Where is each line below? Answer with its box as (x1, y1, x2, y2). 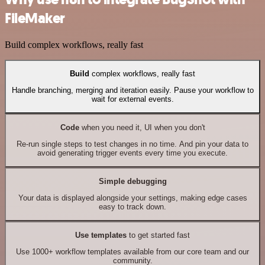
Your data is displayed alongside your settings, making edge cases (18, 193, 247, 203)
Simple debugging (98, 176, 167, 186)
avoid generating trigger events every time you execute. (37, 148, 228, 158)
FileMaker (5, 8, 65, 28)
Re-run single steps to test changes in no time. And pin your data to (17, 140, 248, 149)
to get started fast (127, 230, 190, 240)
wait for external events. (91, 95, 174, 104)
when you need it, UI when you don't (79, 122, 205, 132)
